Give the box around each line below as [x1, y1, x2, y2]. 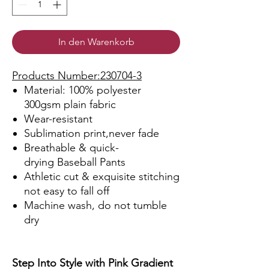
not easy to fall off [24, 184, 109, 198]
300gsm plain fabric [24, 98, 116, 112]
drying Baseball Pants [24, 156, 125, 169]
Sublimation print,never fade [24, 127, 159, 141]
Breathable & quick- [24, 141, 119, 155]
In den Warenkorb [58, 36, 134, 48]
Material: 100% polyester [24, 83, 141, 97]
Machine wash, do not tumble [24, 199, 167, 213]
